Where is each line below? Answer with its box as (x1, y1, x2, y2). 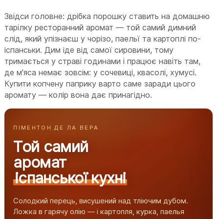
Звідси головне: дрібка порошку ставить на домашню (4, 11, 210, 21)
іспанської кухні (14, 168, 126, 187)
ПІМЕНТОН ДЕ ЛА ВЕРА (13, 124, 99, 131)
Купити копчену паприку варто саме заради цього (4, 78, 196, 88)
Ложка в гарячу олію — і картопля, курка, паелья (13, 206, 185, 216)
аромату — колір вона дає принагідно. (4, 89, 153, 100)
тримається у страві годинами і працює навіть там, (4, 56, 201, 66)
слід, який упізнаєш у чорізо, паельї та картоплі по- (4, 33, 201, 44)
